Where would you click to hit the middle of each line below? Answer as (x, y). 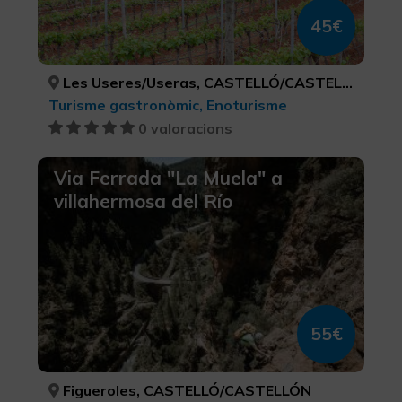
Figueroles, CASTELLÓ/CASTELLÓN (185, 390)
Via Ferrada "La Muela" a (168, 177)
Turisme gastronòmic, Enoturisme (167, 105)
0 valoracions (185, 128)
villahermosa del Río (143, 201)
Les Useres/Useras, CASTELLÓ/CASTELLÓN (200, 82)
